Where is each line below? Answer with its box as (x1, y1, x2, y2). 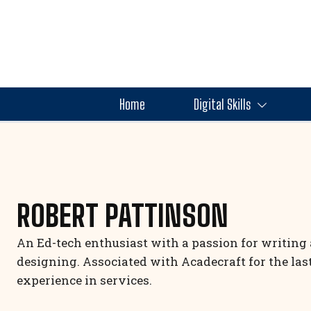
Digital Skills (193, 96, 251, 112)
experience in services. (17, 271, 152, 288)
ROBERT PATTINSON (17, 198, 228, 233)
